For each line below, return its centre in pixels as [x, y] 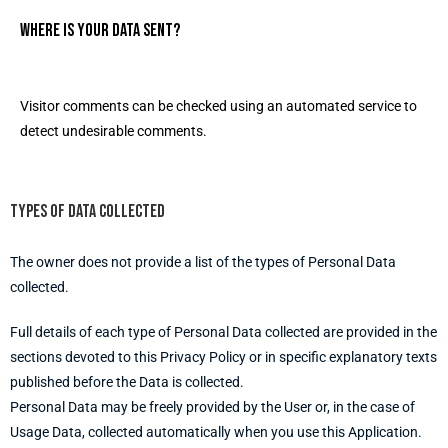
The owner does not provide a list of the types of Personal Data [203, 262]
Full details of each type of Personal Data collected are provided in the [223, 332]
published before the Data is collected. [127, 382]
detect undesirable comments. [113, 131]
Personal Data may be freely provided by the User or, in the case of [212, 407]
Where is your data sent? [100, 30]
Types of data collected [87, 211]
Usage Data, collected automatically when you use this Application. [216, 432]
